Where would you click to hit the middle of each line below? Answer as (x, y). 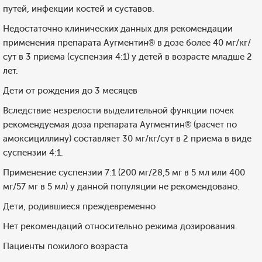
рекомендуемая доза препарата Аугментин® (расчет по (120, 125)
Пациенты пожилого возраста (65, 246)
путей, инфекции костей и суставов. (79, 9)
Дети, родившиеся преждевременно (79, 206)
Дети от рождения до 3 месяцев (70, 91)
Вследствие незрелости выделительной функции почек (118, 111)
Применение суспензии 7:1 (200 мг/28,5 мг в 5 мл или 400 (124, 173)
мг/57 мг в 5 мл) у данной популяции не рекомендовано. (121, 187)
